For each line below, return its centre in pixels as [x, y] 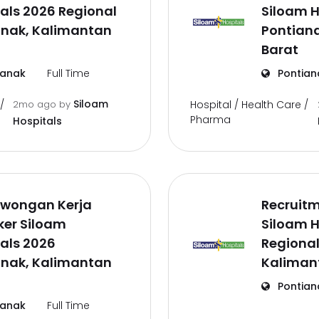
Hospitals [38, 121]
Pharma [210, 120]
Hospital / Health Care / [249, 105]
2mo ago [36, 104]
